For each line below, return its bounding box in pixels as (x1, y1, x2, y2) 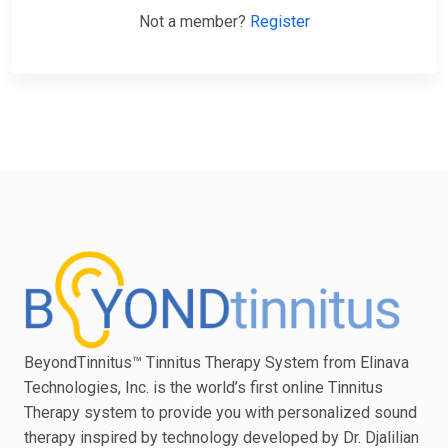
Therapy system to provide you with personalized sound (24, 403, 417, 423)
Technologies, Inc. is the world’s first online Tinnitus (24, 378, 383, 398)
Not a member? (138, 12, 250, 32)
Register (249, 12, 310, 32)
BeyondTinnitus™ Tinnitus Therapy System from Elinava (24, 353, 409, 373)
